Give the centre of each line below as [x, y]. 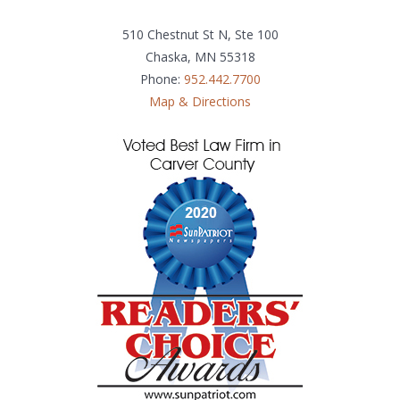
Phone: [162, 79]
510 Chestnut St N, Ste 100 [200, 35]
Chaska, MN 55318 [200, 57]
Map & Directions [200, 102]
